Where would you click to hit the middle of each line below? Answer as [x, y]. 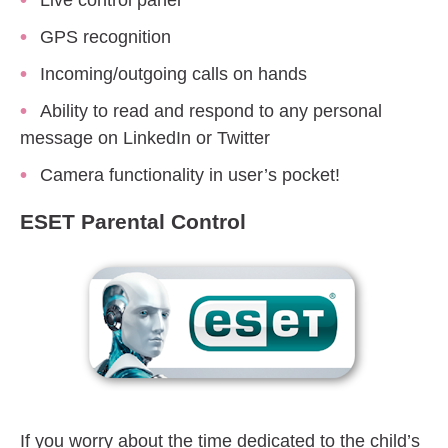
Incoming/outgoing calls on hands [173, 74]
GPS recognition [105, 37]
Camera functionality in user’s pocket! [190, 175]
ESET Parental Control [133, 222]
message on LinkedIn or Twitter [145, 138]
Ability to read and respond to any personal [211, 111]
